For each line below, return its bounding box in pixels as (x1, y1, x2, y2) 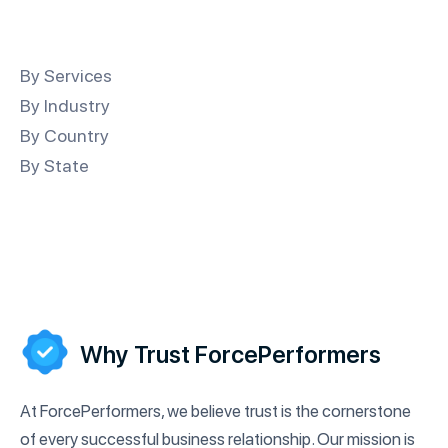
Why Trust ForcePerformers (80, 340, 381, 370)
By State (20, 155, 89, 177)
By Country (20, 125, 109, 147)
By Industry (20, 95, 110, 117)
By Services (20, 65, 112, 87)
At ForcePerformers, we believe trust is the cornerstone (20, 401, 411, 422)
